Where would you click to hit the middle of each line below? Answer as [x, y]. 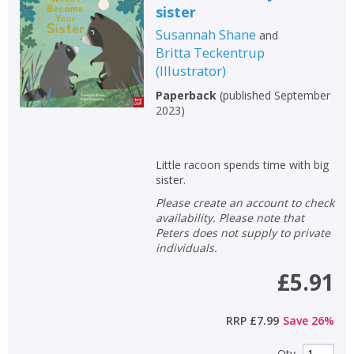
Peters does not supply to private [243, 232]
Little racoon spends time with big [242, 164]
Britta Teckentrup [210, 52]
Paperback [186, 95]
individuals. [186, 247]
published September [276, 95]
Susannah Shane [205, 34]
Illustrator [190, 70]
